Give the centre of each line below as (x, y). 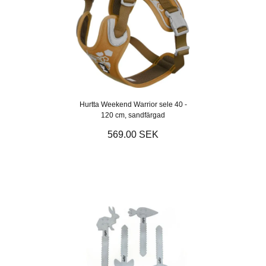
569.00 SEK (133, 135)
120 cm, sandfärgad (133, 115)
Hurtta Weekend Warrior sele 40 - (133, 105)
